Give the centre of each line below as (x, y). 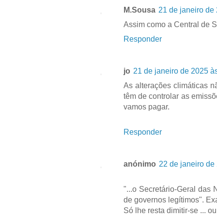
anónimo (139, 164)
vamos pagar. (147, 107)
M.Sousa (139, 10)
